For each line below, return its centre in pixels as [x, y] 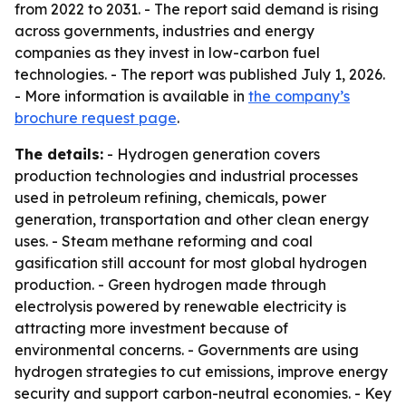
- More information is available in [131, 96]
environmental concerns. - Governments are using [187, 350]
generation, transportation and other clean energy [192, 219]
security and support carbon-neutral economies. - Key [203, 393]
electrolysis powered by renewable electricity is [180, 306]
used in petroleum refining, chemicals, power [170, 198]
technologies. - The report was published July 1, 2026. [200, 74]
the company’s [299, 96]
